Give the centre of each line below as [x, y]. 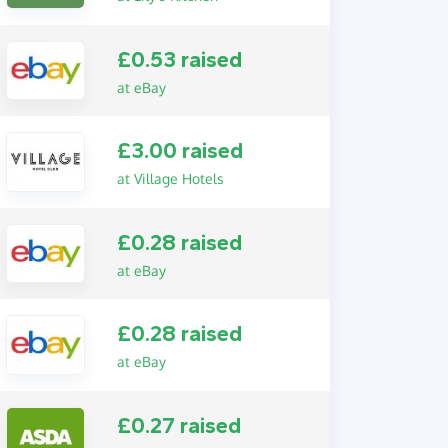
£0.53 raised [179, 59]
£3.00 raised [179, 151]
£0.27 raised [178, 425]
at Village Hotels [170, 179]
